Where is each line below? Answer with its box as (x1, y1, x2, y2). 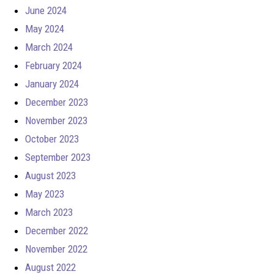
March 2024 (25, 40, 73, 53)
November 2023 (25, 114, 87, 127)
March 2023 (25, 206, 73, 218)
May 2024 (25, 22, 64, 35)
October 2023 (25, 132, 79, 145)
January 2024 (25, 77, 79, 90)
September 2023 (25, 150, 91, 163)
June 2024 (25, 4, 67, 17)
